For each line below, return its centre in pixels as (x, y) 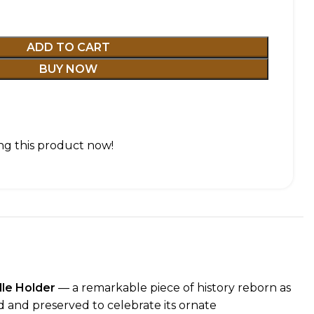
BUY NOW (68, 69)
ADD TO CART (68, 47)
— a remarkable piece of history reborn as (173, 288)
